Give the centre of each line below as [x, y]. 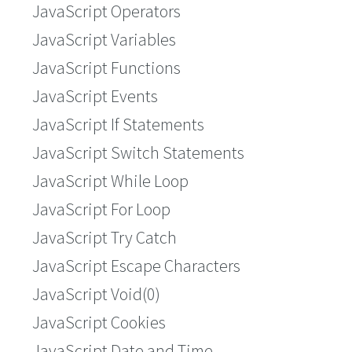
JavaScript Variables [104, 40]
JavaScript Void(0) [96, 294]
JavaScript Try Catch [104, 238]
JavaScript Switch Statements [138, 153]
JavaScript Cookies [99, 323]
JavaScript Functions [106, 68]
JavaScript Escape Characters [136, 266]
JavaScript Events [95, 96]
